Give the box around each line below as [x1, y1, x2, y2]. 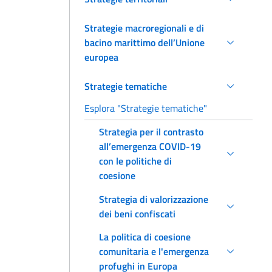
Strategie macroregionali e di [84, 20, 204, 35]
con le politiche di [99, 154, 172, 169]
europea [84, 49, 118, 64]
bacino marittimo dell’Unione [84, 35, 205, 50]
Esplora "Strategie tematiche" [84, 100, 207, 115]
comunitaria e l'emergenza [99, 243, 209, 259]
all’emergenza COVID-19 [99, 139, 201, 154]
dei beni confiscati [99, 206, 175, 221]
